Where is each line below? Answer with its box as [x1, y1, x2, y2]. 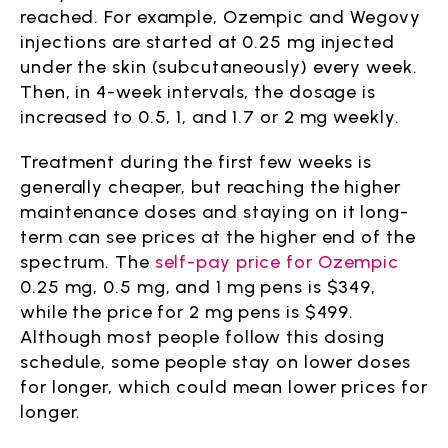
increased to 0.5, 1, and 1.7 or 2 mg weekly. [20, 106, 400, 128]
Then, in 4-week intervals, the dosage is [20, 81, 376, 103]
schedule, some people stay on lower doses [20, 351, 411, 373]
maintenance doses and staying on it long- [20, 201, 409, 223]
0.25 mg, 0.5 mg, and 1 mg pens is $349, [20, 276, 377, 298]
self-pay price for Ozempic [154, 251, 400, 273]
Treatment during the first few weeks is [20, 151, 373, 173]
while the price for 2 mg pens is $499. [20, 301, 355, 323]
